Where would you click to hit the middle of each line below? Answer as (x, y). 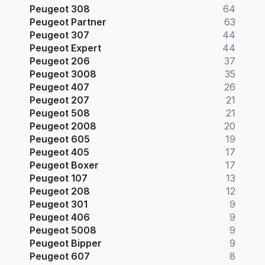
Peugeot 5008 (63, 230)
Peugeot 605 (60, 139)
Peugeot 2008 (63, 126)
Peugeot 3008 (63, 74)
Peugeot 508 (60, 113)
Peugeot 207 (59, 100)
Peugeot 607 (60, 256)
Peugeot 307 (59, 35)
